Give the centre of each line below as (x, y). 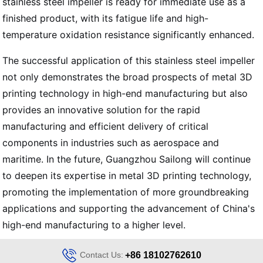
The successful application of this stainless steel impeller (129, 61)
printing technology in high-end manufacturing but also (125, 94)
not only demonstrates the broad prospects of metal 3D (128, 77)
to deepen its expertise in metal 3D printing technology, (127, 176)
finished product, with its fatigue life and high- (106, 18)
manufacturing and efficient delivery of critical (106, 127)
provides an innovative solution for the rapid (102, 110)
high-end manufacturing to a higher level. (94, 225)
